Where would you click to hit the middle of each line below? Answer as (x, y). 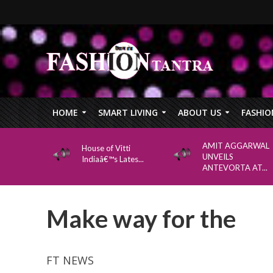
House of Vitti (106, 148)
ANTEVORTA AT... (235, 168)
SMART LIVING (128, 112)
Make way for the (141, 219)
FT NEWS (70, 260)
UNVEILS (218, 157)
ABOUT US (199, 112)
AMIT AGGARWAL (236, 146)
